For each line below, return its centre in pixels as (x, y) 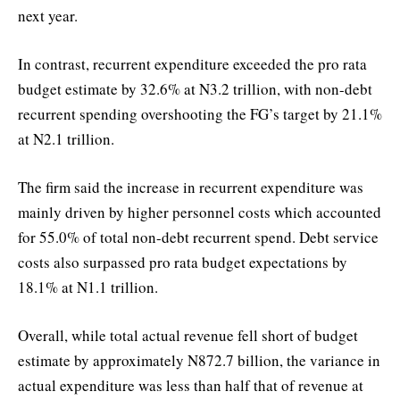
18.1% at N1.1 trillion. (88, 287)
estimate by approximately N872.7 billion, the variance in (199, 361)
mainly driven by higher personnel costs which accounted (200, 212)
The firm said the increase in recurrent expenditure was (191, 187)
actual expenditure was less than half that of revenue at (191, 386)
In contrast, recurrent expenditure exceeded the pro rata (192, 64)
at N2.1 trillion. (66, 139)
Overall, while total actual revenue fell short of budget (188, 336)
